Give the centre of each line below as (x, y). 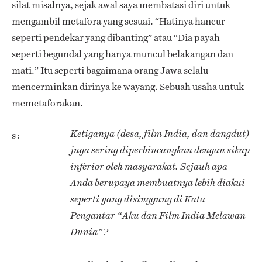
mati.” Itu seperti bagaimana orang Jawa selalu (110, 71)
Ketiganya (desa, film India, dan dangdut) (160, 134)
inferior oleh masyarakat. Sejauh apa (149, 167)
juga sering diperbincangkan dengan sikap (160, 150)
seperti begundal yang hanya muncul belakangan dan (123, 54)
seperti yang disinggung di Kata (138, 199)
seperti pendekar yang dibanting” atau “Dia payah (116, 38)
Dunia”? (89, 232)
